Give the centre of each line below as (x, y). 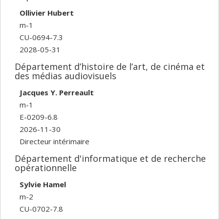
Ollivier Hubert (47, 13)
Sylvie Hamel (43, 185)
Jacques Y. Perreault (57, 93)
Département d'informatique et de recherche (110, 158)
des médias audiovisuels (66, 76)
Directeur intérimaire (55, 142)
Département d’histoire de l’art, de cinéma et (110, 66)
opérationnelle (46, 167)
